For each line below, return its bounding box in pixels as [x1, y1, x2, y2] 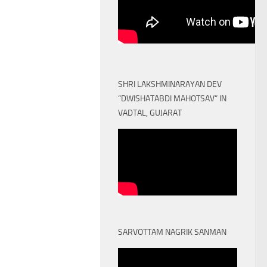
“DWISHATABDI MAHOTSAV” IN [118, 93, 226, 104]
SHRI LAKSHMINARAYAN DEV [118, 79, 222, 89]
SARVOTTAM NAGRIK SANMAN [118, 227, 226, 237]
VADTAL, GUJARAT [118, 107, 182, 118]
